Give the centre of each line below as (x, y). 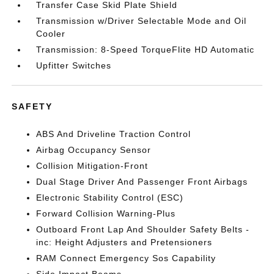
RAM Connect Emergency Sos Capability (126, 258)
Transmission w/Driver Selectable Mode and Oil (142, 21)
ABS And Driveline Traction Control (114, 134)
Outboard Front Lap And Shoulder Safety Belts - (143, 229)
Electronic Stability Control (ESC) (110, 198)
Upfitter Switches (74, 65)
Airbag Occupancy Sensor (94, 150)
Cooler (51, 34)
